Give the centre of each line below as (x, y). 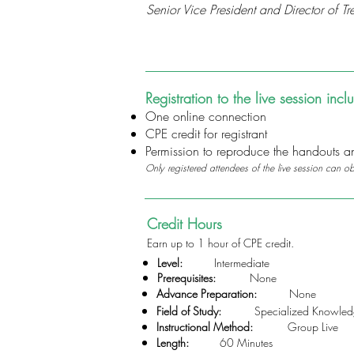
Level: (170, 263)
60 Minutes (246, 343)
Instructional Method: (205, 327)
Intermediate (242, 263)
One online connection (206, 116)
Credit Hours (185, 224)
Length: (173, 343)
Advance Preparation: (207, 294)
